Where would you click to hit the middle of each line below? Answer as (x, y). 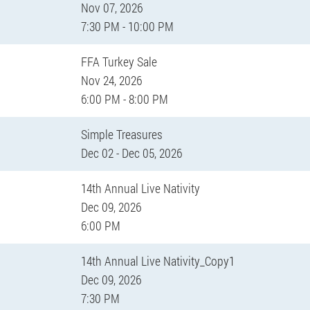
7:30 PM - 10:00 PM (127, 26)
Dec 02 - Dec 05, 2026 (131, 153)
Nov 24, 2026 (111, 80)
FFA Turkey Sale (119, 61)
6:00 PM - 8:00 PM (124, 99)
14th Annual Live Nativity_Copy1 (157, 261)
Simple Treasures (121, 134)
